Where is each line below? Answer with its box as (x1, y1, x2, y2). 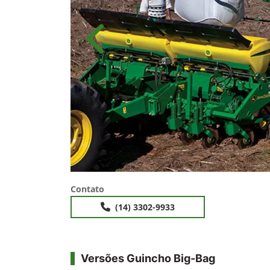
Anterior (96, 38, 135, 52)
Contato (71, 183, 104, 195)
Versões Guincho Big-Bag (81, 252, 215, 265)
